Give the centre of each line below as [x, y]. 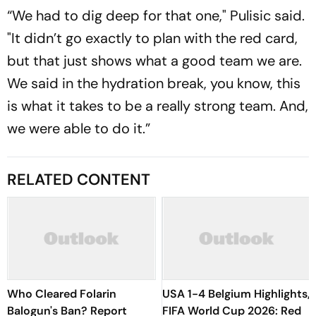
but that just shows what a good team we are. [154, 61]
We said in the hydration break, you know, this [154, 83]
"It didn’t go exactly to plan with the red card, [152, 38]
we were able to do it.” [79, 128]
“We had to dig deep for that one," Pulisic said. [156, 16]
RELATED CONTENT [79, 180]
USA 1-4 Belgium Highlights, [236, 294]
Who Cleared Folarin [62, 294]
